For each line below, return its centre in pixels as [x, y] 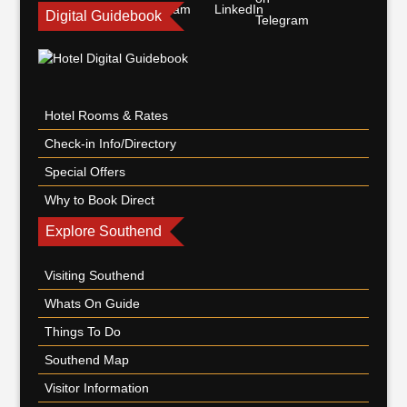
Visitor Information [97, 388]
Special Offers [85, 172]
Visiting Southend [95, 275]
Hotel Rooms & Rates [107, 115]
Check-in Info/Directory [111, 144]
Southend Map [87, 360]
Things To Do [83, 332]
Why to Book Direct [100, 200]
